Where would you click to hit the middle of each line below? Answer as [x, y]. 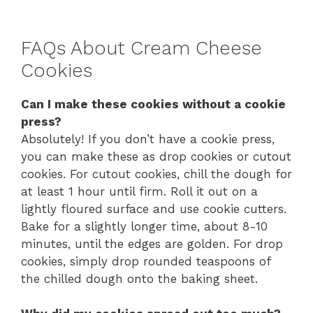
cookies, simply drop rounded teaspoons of [146, 261]
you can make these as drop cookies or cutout [156, 156]
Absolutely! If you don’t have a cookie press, [148, 139]
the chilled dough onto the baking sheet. [139, 278]
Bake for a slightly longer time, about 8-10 [144, 226]
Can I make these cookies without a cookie [153, 104]
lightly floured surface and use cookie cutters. [154, 209]
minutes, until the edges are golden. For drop [152, 243]
